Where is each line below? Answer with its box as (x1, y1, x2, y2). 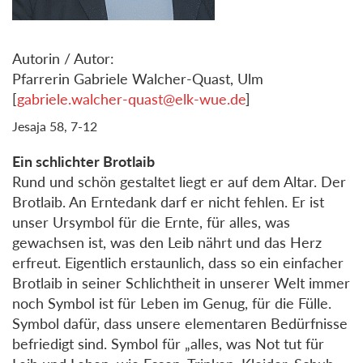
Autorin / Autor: (12, 49, 114, 67)
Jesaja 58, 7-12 (12, 117, 97, 134)
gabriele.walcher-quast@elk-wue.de (17, 89, 246, 108)
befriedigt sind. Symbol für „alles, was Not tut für (12, 334, 324, 352)
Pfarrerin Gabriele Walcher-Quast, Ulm (12, 69, 263, 88)
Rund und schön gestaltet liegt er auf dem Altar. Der (12, 172, 346, 190)
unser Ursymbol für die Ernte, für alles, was (12, 212, 290, 231)
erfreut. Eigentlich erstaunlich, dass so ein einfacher (12, 253, 344, 271)
